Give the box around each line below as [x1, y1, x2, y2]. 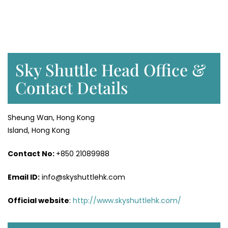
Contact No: [8, 148, 56, 159]
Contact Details [15, 76, 128, 98]
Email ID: [8, 172, 40, 182]
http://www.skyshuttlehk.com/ [73, 195, 181, 206]
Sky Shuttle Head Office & [15, 58, 206, 80]
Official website [8, 195, 69, 206]
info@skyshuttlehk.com [40, 172, 125, 182]
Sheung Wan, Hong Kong [8, 112, 95, 123]
